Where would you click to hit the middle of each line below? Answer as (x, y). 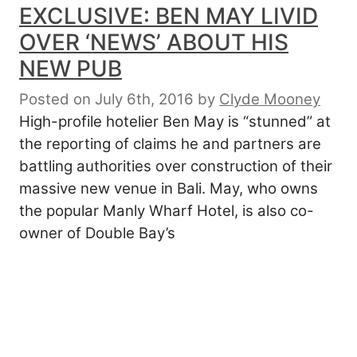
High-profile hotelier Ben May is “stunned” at (175, 121)
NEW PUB (71, 68)
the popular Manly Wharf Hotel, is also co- (167, 210)
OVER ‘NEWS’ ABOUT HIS (154, 42)
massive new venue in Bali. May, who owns (169, 188)
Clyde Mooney (270, 99)
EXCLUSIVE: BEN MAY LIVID (169, 16)
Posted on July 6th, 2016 (106, 99)
